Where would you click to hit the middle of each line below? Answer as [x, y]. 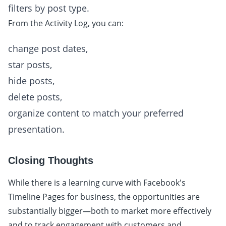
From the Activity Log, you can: [66, 23]
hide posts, [31, 81]
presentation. [36, 129]
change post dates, [48, 49]
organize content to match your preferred [96, 113]
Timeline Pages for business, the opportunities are [104, 197]
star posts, [30, 65]
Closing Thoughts [51, 161]
